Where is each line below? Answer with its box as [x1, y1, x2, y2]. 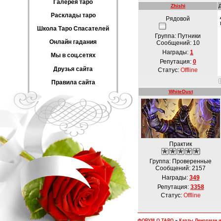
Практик [169, 141, 192, 147]
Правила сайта [51, 78, 95, 86]
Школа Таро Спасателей [37, 25, 109, 32]
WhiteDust [168, 89, 193, 94]
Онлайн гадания [49, 38, 97, 46]
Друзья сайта [53, 65, 93, 73]
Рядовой [166, 15, 190, 22]
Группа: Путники [155, 33, 201, 39]
